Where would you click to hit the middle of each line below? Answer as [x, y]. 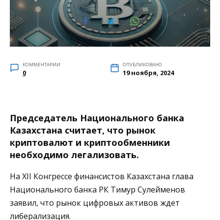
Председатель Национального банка [97, 118]
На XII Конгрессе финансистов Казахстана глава [102, 177]
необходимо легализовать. [74, 155]
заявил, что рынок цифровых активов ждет [95, 203]
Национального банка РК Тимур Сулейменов [97, 190]
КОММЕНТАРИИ [41, 65]
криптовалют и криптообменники [90, 143]
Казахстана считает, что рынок [83, 130]
